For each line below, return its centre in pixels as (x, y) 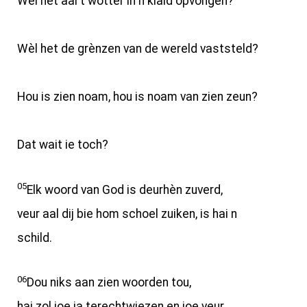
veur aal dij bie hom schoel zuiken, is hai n (127, 213)
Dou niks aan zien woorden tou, (109, 283)
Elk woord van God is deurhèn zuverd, (125, 189)
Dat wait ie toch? (63, 144)
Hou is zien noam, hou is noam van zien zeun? (137, 96)
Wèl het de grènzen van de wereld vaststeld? (138, 48)
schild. (35, 237)
